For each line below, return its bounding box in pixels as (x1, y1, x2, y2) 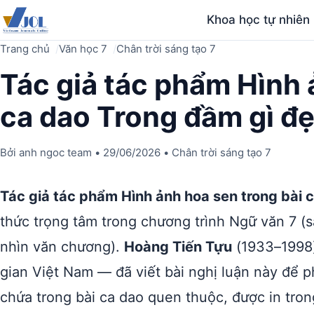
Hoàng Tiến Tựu (124, 238, 232, 255)
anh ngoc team (19, 146, 92, 159)
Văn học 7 (59, 42, 107, 55)
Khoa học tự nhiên (207, 13, 310, 27)
